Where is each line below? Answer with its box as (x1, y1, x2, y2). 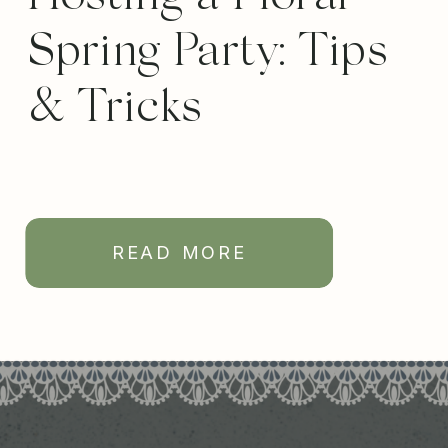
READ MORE (111, 240, 247, 264)
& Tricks (28, 88, 202, 132)
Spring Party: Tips (28, 32, 388, 76)
